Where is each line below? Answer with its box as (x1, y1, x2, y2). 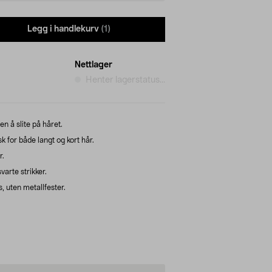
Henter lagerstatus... (86, 75, 165, 84)
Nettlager (75, 60, 112, 69)
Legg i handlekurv (27, 25, 99, 34)
